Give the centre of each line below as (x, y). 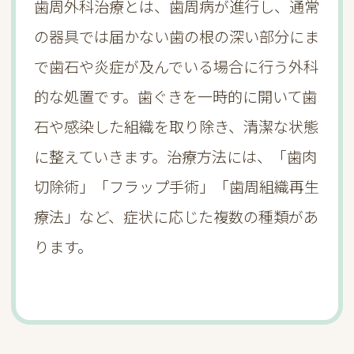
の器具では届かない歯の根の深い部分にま (176, 37)
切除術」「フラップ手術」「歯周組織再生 (176, 187)
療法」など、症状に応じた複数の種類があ (176, 217)
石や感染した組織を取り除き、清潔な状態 (176, 127)
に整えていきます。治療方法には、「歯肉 (175, 157)
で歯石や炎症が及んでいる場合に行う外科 (176, 67)
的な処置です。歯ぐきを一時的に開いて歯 (175, 97)
